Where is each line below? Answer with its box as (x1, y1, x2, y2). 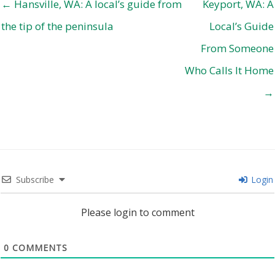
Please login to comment (80, 205, 195, 219)
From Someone (201, 41, 274, 55)
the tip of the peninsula (1, 18, 114, 33)
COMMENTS (9, 241, 68, 254)
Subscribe (16, 173, 54, 185)
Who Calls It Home (185, 63, 274, 77)
